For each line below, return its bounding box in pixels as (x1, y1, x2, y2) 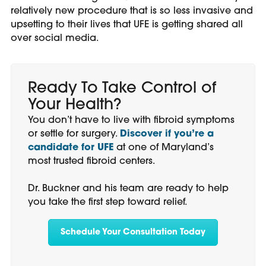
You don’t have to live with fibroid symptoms (28, 115, 235, 125)
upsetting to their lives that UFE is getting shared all (11, 20, 243, 30)
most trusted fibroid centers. (28, 156, 155, 166)
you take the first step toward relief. (28, 197, 190, 207)
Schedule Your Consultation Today (61, 227, 205, 237)
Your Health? (28, 97, 121, 113)
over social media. (11, 33, 99, 43)
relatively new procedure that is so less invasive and (11, 6, 253, 16)
